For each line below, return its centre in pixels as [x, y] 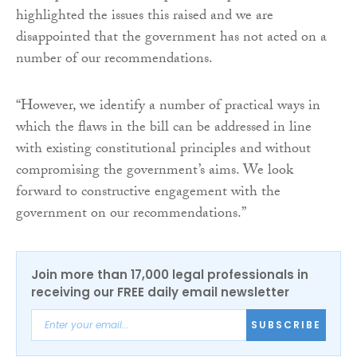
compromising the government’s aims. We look [155, 171]
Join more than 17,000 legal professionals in [170, 274]
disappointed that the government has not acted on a [171, 38]
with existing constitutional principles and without [163, 150]
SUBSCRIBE [286, 325]
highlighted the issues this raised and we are [145, 17]
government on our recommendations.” [131, 214]
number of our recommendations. [114, 60]
